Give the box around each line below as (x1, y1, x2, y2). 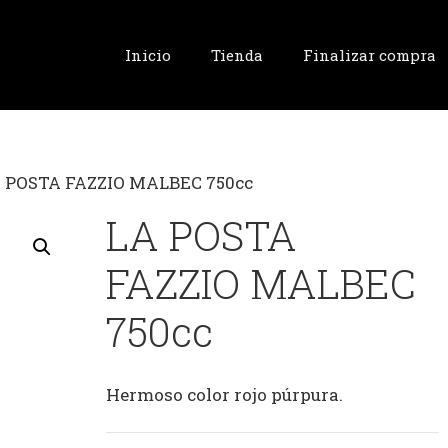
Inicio (124, 45, 171, 65)
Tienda (210, 45, 263, 65)
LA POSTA (105, 209, 297, 262)
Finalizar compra (302, 45, 436, 65)
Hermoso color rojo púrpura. (105, 382, 343, 406)
